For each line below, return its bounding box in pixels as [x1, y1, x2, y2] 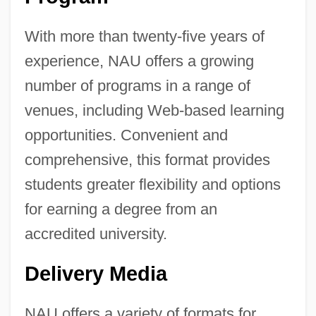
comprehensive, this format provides [24, 150, 270, 169]
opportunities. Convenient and [24, 126, 228, 144]
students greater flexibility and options [24, 175, 281, 193]
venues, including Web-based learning [24, 101, 284, 119]
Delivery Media [24, 262, 167, 285]
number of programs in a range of [24, 76, 250, 95]
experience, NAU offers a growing [24, 51, 254, 70]
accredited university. [24, 224, 167, 243]
